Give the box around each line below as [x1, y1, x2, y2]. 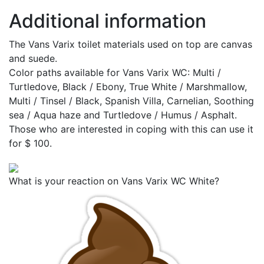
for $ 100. [9, 137, 52, 150]
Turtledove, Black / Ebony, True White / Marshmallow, [9, 81, 247, 93]
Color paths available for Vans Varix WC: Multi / [9, 67, 221, 79]
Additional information [9, 9, 206, 33]
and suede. [9, 52, 57, 65]
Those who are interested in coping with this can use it [9, 123, 253, 136]
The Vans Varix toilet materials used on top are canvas [9, 38, 252, 51]
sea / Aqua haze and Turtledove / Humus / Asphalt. [9, 109, 237, 121]
